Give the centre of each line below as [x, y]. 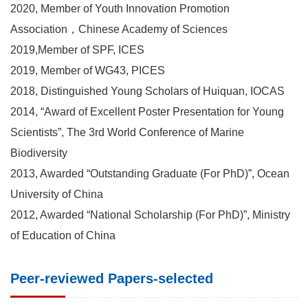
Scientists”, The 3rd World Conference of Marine [127, 132]
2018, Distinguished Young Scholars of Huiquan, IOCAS [147, 91]
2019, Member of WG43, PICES [88, 70]
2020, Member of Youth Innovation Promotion [120, 8]
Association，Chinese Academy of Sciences [119, 29]
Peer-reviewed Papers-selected [112, 278]
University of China [57, 194]
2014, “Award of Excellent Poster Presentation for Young [147, 111]
